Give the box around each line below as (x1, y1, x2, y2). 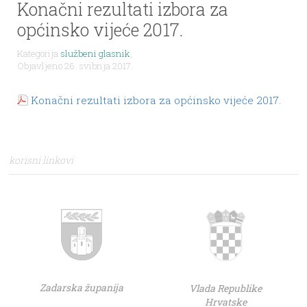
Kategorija (16, 47, 60, 60)
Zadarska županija (39, 280, 123, 294)
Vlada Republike (189, 281, 262, 295)
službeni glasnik (60, 47, 130, 60)
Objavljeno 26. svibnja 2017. (16, 59, 133, 72)
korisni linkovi (9, 153, 74, 167)
